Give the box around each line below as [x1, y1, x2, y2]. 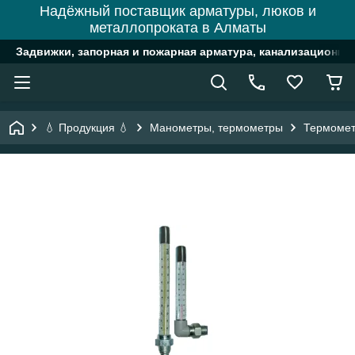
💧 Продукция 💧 [44, 121, 129, 134]
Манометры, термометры [150, 121, 283, 134]
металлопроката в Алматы [89, 20, 266, 36]
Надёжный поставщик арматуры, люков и [39, 3, 316, 19]
